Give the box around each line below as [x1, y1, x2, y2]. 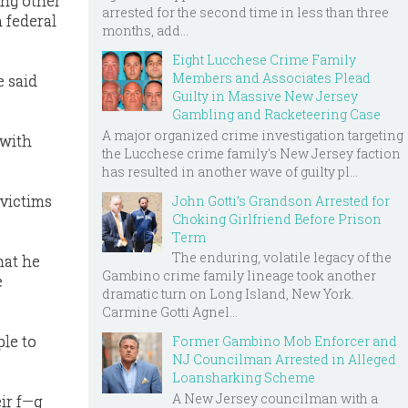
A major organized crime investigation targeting [102, 126, 403, 144]
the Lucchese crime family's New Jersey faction [102, 144, 401, 162]
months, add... [102, 21, 189, 39]
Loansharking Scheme [172, 369, 315, 387]
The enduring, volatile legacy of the [172, 249, 392, 267]
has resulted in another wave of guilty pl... [102, 162, 358, 180]
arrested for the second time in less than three [102, 3, 389, 21]
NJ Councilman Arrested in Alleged [172, 351, 396, 369]
